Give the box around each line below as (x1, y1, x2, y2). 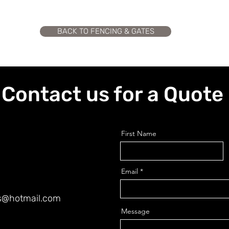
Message (121, 207, 150, 216)
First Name (121, 129, 156, 138)
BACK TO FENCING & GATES (57, 27, 154, 36)
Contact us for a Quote (2, 82, 223, 106)
